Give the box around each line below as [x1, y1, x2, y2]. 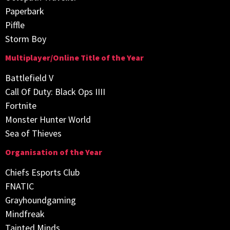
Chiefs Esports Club [5, 166, 80, 179]
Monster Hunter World [5, 113, 91, 125]
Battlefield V [5, 71, 53, 84]
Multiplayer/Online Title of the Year [5, 52, 144, 63]
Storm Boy [5, 32, 46, 45]
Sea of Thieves [5, 127, 62, 139]
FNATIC [5, 180, 34, 193]
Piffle [5, 18, 25, 31]
